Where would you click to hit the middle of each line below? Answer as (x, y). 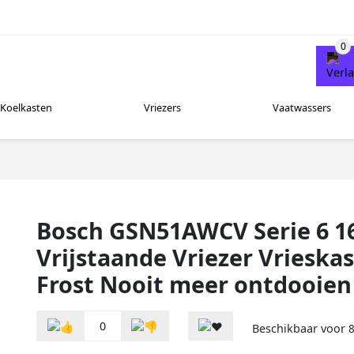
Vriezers (162, 108)
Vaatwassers (301, 108)
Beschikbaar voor (300, 329)
